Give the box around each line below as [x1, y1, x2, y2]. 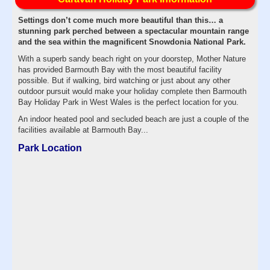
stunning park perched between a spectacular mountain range [18, 26, 249, 36]
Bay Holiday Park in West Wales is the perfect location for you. [18, 97, 239, 107]
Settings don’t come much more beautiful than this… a [18, 15, 223, 25]
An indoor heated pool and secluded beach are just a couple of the [18, 114, 249, 124]
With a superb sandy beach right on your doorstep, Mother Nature [18, 54, 246, 63]
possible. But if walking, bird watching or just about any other [18, 75, 230, 85]
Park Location [18, 142, 82, 153]
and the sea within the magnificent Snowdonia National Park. [18, 37, 246, 46]
